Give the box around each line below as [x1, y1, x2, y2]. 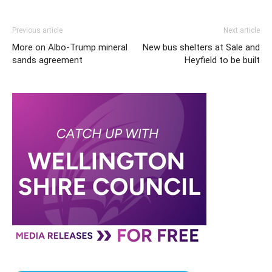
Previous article [12, 26, 63, 35]
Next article [223, 26, 260, 35]
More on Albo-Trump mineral [12, 42, 127, 53]
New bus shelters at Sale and [143, 42, 260, 53]
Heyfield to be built [185, 55, 260, 66]
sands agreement [12, 55, 83, 66]
